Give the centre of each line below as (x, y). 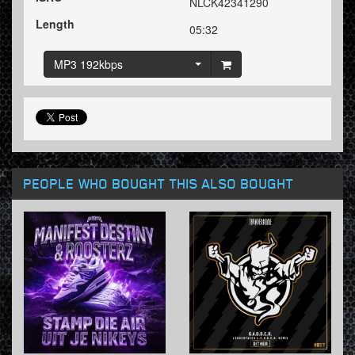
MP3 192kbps (88, 65)
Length (55, 24)
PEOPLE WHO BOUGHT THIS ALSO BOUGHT (159, 183)
